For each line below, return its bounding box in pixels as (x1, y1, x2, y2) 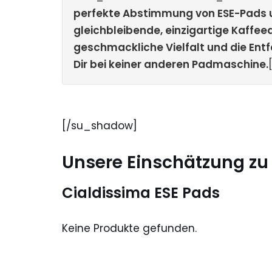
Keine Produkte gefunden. (62, 220, 197, 236)
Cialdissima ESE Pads (62, 182, 220, 203)
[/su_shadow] (62, 118, 137, 133)
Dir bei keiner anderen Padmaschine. (73, 57, 268, 72)
